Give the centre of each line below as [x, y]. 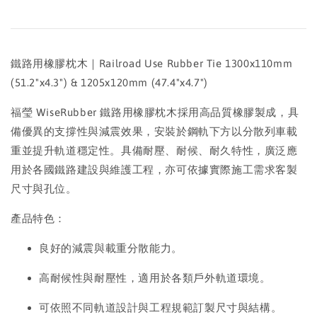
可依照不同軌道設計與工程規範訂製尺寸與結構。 [161, 307]
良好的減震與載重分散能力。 [111, 248]
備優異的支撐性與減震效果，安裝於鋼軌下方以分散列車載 [154, 131]
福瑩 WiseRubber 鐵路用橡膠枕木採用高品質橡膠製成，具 [155, 112]
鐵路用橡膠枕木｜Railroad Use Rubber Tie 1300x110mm [152, 63]
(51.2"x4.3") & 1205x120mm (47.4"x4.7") [109, 82]
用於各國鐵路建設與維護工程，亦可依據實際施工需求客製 [154, 169]
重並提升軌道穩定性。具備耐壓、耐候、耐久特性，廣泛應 [154, 150]
